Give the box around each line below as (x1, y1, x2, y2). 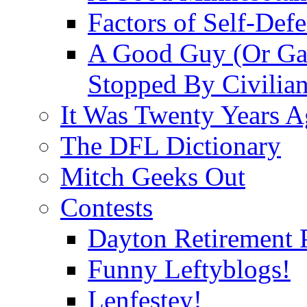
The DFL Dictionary (60, 130, 281, 160)
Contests (60, 192, 153, 222)
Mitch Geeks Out (60, 161, 245, 191)
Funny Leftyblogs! (88, 254, 291, 284)
